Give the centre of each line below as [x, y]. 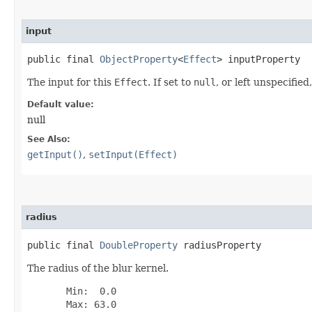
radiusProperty [219, 245]
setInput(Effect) [133, 154]
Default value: [61, 104]
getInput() [55, 154]
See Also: [49, 139]
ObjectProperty [139, 59]
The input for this [71, 82]
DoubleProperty [139, 245]
